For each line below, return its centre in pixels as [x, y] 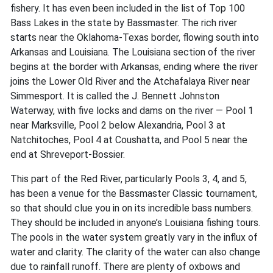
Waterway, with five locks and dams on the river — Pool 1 [132, 111]
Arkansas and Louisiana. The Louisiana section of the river [133, 52]
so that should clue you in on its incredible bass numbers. [132, 208]
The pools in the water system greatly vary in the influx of [134, 238]
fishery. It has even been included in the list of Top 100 [128, 9]
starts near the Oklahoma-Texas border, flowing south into [135, 38]
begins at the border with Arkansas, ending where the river [134, 67]
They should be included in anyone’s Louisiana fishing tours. [135, 223]
